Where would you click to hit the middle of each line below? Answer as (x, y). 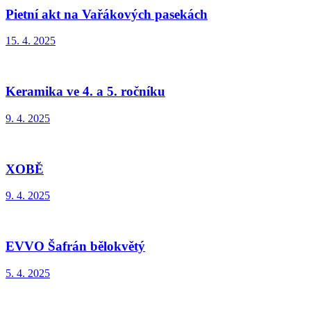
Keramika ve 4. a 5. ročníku (85, 92)
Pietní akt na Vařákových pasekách (107, 14)
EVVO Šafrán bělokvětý (75, 246)
